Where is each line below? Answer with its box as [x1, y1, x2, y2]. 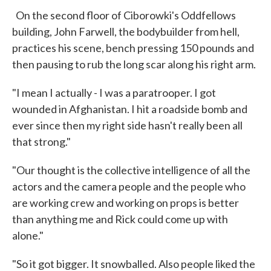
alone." [12, 229, 44, 243]
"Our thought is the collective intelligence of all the [12, 163, 250, 177]
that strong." [12, 135, 71, 149]
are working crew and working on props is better [12, 196, 239, 210]
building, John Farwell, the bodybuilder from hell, [12, 25, 240, 39]
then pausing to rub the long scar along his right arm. [12, 57, 256, 71]
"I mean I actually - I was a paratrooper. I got [12, 86, 216, 100]
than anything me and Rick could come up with [12, 212, 228, 226]
